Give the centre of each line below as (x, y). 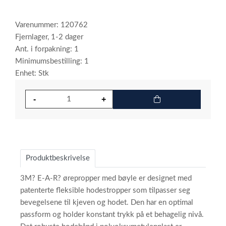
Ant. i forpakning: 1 (47, 49)
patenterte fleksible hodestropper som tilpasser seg (105, 190)
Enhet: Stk (32, 73)
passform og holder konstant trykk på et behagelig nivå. (112, 215)
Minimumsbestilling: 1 (52, 61)
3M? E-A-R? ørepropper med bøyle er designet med (106, 178)
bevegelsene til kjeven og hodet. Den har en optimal (107, 203)
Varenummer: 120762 (51, 25)
